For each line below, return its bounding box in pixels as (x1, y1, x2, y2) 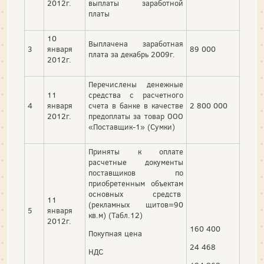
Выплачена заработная (88, 39, 183, 49)
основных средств (88, 189, 183, 200)
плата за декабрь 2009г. (88, 49, 175, 60)
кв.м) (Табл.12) (88, 210, 143, 221)
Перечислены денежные (88, 80, 183, 90)
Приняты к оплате (88, 147, 183, 157)
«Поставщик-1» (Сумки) (88, 122, 175, 133)
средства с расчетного (88, 90, 183, 101)
